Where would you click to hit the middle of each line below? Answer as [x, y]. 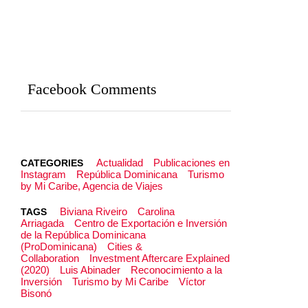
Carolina [156, 211]
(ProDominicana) [59, 246]
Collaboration [50, 258]
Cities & [124, 246]
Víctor [192, 281]
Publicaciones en [191, 162]
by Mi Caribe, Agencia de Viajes [92, 186]
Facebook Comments [92, 89]
